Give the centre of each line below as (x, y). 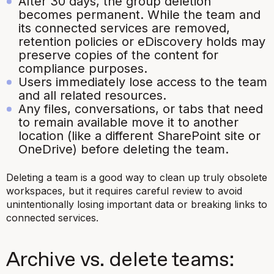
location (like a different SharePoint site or (139, 135)
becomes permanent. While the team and (139, 14)
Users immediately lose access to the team (143, 82)
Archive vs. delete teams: (120, 260)
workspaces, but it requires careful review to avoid (124, 191)
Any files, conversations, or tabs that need (141, 109)
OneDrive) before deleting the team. (124, 149)
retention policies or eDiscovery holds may (142, 41)
